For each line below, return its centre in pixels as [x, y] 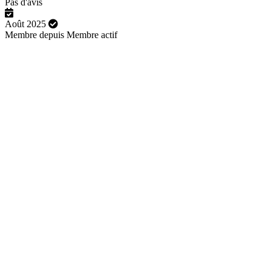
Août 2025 [25, 24]
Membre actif [92, 34]
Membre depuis [34, 34]
